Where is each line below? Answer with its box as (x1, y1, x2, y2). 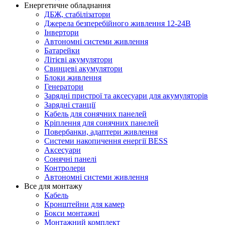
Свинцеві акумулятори (44, 64, 123, 73)
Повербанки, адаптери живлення (44, 127, 158, 136)
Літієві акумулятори (44, 55, 113, 64)
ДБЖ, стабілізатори (44, 10, 110, 19)
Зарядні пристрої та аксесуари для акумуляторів (44, 91, 208, 100)
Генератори (44, 82, 83, 91)
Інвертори (44, 28, 79, 37)
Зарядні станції (44, 100, 95, 109)
